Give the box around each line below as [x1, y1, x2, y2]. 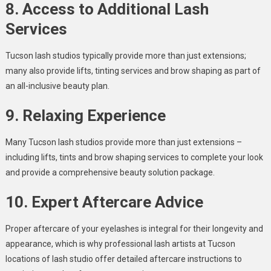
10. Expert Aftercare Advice [5, 193, 203, 212]
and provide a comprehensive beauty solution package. [5, 168, 215, 178]
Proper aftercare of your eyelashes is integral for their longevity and [5, 224, 263, 234]
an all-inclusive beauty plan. [5, 81, 109, 91]
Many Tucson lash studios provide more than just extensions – [5, 137, 242, 148]
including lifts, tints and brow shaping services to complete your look [5, 152, 263, 163]
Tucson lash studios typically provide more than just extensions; [5, 51, 246, 61]
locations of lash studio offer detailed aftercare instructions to [5, 254, 242, 264]
